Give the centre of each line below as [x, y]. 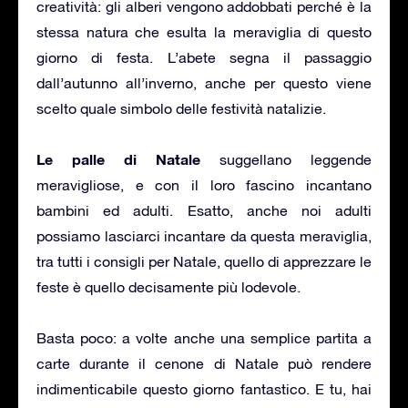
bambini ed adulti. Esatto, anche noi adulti [204, 210]
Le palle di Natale [118, 158]
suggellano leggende [286, 159]
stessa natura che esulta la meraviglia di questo [204, 31]
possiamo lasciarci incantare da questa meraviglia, [204, 235]
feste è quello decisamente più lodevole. [168, 286]
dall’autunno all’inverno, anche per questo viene [204, 82]
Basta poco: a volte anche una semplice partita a [204, 337]
